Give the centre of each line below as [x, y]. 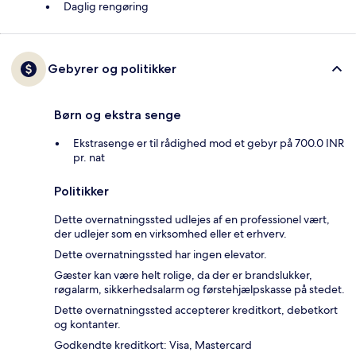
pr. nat [89, 158]
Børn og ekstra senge [118, 115]
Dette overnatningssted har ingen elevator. [161, 255]
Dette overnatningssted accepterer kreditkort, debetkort [196, 310]
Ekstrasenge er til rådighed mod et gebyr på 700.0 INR [209, 143]
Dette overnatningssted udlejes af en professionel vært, [192, 220]
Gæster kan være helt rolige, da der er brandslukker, [183, 275]
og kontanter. [87, 325]
